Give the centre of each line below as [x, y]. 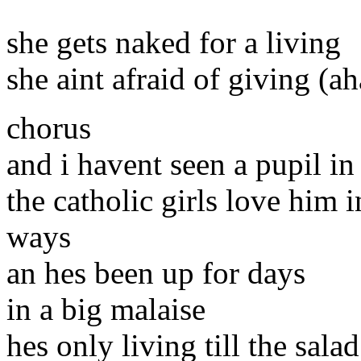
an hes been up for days [156, 272]
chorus [49, 127]
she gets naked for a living [174, 42]
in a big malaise [106, 309]
